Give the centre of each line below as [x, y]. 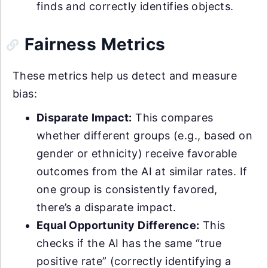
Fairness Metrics [95, 45]
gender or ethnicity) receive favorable [137, 154]
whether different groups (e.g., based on [144, 136]
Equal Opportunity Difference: [118, 226]
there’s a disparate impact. [106, 208]
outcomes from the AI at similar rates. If [142, 172]
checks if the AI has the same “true [129, 243]
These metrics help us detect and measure [125, 76]
